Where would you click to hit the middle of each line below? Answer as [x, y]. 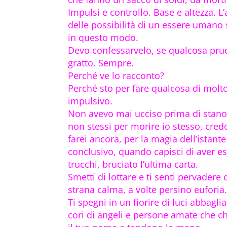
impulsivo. [90, 101]
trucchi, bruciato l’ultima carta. [133, 164]
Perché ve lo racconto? [116, 76]
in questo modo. [103, 38]
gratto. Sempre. [101, 63]
